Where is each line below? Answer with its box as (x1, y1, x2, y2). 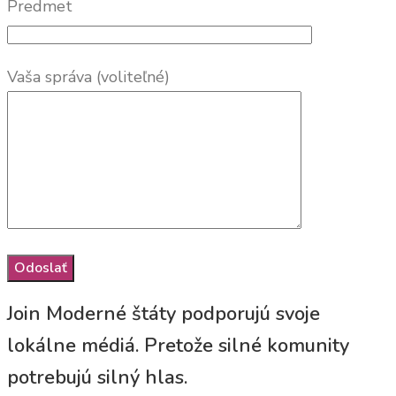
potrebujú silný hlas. (7, 363, 187, 391)
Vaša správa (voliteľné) (7, 65, 170, 88)
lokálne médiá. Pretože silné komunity (7, 331, 349, 359)
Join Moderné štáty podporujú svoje (7, 300, 320, 327)
